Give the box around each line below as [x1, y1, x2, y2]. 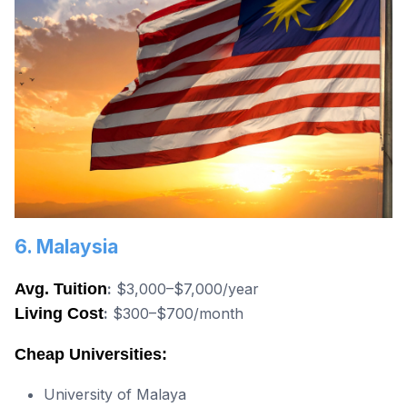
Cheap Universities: [15, 345, 167, 364]
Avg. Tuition [15, 280, 107, 299]
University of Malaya [44, 385, 186, 404]
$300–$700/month [108, 304, 243, 323]
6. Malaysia [15, 235, 118, 259]
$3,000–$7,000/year [112, 280, 259, 299]
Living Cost [15, 304, 104, 323]
